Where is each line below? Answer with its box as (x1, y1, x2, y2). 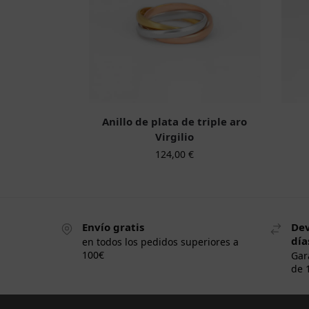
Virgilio (155, 129, 195, 143)
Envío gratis (82, 219, 144, 234)
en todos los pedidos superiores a (82, 235, 239, 249)
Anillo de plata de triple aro (102, 114, 248, 128)
